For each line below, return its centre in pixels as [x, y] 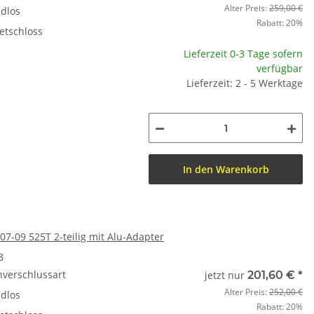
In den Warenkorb [226, 169]
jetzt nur [226, 275]
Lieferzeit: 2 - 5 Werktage [245, 83]
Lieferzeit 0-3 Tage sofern [243, 54]
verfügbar [280, 68]
